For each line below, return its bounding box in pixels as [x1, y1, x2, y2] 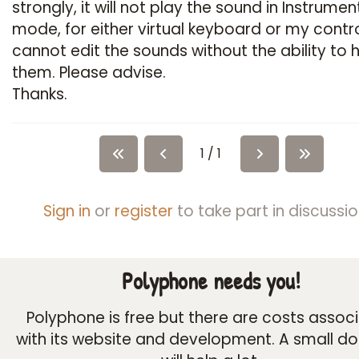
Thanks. [12, 83, 67, 105]
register [115, 200, 174, 222]
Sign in [43, 200, 91, 222]
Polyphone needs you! [122, 265, 301, 296]
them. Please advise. [12, 62, 166, 83]
